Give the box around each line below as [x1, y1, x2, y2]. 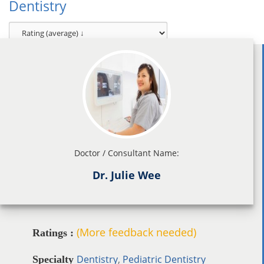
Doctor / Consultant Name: [74, 147, 179, 159]
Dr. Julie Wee [93, 167, 161, 182]
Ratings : [32, 226, 74, 239]
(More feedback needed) [77, 225, 196, 239]
